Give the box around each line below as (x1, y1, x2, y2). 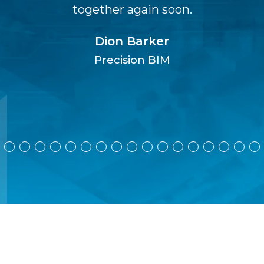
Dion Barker (95, 34, 169, 48)
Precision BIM (94, 54, 170, 67)
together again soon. (72, 2, 192, 16)
